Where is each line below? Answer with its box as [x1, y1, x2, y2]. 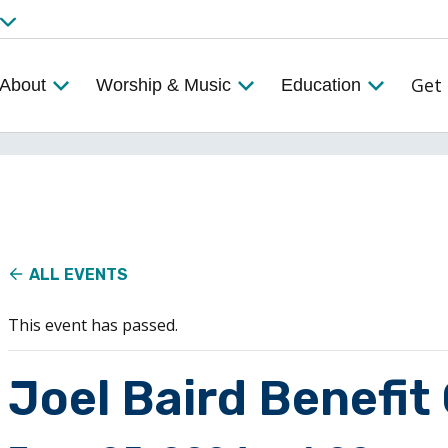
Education [281, 75, 361, 95]
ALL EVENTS [29, 265, 128, 284]
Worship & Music [96, 75, 231, 95]
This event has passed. [8, 314, 178, 336]
